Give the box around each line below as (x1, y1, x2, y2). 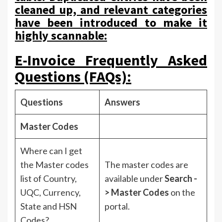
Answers (105, 96, 140, 108)
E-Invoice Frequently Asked (15, 50, 207, 69)
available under (105, 172, 165, 184)
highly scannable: (15, 27, 107, 43)
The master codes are (105, 159, 188, 170)
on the (169, 186, 195, 198)
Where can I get (20, 145, 82, 156)
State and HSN (20, 200, 77, 212)
